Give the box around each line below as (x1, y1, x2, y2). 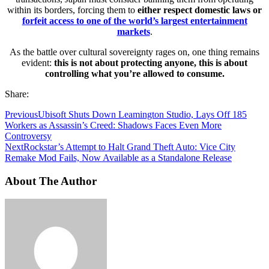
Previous (5, 109, 38, 119)
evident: (22, 57, 54, 68)
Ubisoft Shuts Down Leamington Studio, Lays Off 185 (38, 109, 247, 119)
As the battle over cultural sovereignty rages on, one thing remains (10, 46, 259, 57)
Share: (5, 88, 29, 99)
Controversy (5, 130, 52, 141)
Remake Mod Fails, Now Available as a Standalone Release (5, 152, 232, 163)
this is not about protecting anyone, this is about (54, 57, 247, 68)
